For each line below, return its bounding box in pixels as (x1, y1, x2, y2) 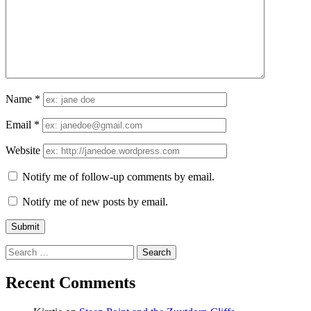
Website (6, 144, 40, 157)
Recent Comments (6, 273, 135, 292)
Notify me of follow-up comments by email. (22, 171, 215, 183)
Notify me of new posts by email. (22, 196, 168, 208)
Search (5, 244, 35, 257)
